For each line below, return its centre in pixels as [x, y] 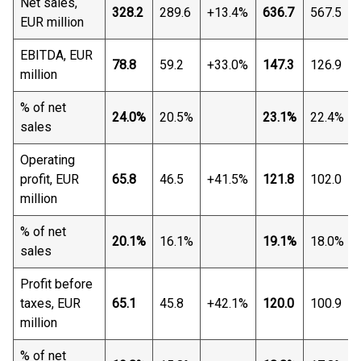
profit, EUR [50, 179]
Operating [48, 160]
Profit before [56, 284]
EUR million [52, 22]
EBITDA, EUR [56, 55]
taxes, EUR [50, 303]
